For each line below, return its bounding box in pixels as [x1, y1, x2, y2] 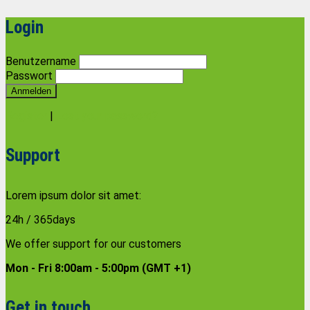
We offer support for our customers [6, 237, 181, 250]
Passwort [6, 69, 53, 82]
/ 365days [24, 212, 75, 226]
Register [6, 109, 47, 122]
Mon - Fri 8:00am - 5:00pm [6, 261, 142, 275]
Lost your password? [56, 109, 158, 122]
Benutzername [6, 55, 76, 68]
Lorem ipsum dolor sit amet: [6, 188, 141, 202]
